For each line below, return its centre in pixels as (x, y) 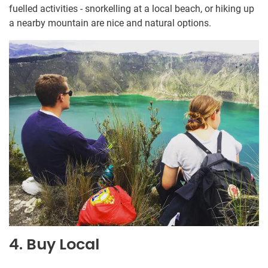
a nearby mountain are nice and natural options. (110, 23)
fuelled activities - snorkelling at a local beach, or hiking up (132, 9)
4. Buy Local (54, 245)
